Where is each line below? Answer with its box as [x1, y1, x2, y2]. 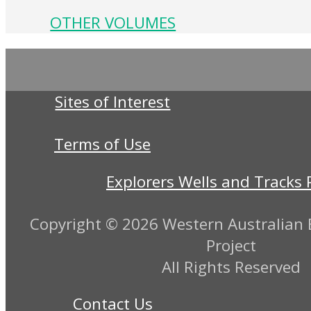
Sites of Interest [55, 91, 171, 113]
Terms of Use [53, 133, 151, 155]
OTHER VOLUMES [50, 11, 176, 33]
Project [206, 234, 257, 256]
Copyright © [29, 212, 122, 235]
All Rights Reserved [162, 255, 301, 278]
